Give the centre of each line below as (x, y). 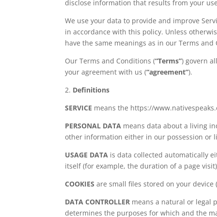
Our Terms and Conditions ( (110, 61)
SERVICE (79, 108)
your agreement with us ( (106, 72)
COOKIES (80, 184)
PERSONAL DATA (93, 125)
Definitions (91, 90)
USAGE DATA (87, 155)
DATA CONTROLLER (98, 201)
